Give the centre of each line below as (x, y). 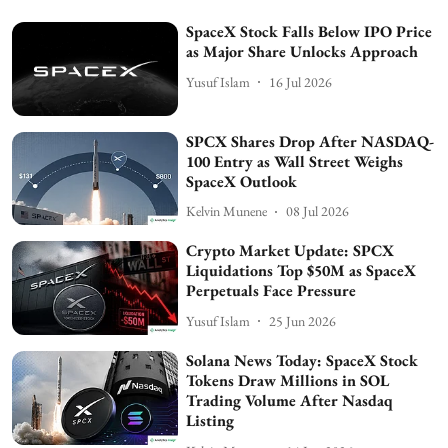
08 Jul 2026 (318, 211)
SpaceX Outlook (242, 181)
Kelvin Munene (227, 211)
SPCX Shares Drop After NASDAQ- (310, 141)
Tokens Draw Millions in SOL (288, 381)
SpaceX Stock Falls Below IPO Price (309, 32)
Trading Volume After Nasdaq (290, 401)
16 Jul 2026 (301, 81)
